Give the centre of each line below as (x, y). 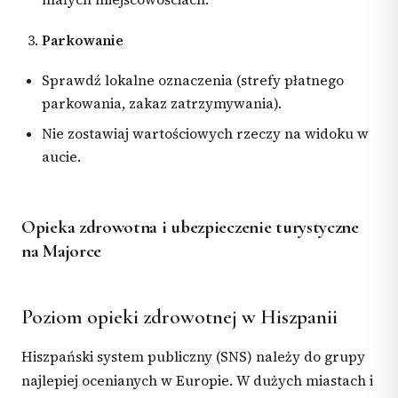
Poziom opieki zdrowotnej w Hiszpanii (179, 318)
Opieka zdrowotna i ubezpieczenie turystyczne (190, 227)
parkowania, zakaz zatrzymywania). (162, 104)
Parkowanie (83, 40)
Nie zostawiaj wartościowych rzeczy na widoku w (206, 134)
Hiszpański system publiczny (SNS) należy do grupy (193, 357)
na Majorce (61, 251)
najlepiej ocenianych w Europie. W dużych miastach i (197, 381)
